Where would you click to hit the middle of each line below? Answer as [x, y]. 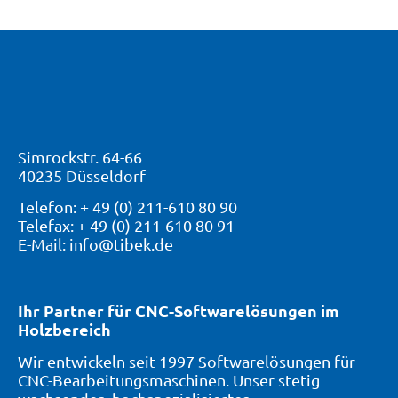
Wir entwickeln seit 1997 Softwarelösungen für [187, 361]
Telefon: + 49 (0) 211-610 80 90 [127, 206]
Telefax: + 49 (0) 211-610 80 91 [126, 225]
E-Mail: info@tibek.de [96, 243]
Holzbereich [64, 330]
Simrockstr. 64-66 [80, 156]
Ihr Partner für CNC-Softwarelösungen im [179, 311]
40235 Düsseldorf [82, 175]
